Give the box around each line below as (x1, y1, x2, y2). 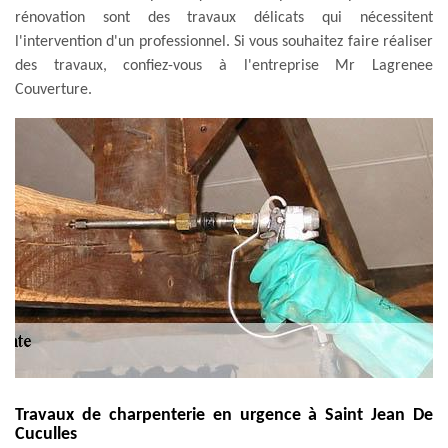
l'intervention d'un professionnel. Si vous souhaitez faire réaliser (15, 33, 433, 50)
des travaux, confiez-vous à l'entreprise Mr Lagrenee (15, 57, 433, 74)
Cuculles (15, 424, 77, 444)
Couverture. (15, 81, 92, 98)
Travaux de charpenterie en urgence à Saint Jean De (15, 405, 433, 425)
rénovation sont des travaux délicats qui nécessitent (15, 9, 433, 26)
